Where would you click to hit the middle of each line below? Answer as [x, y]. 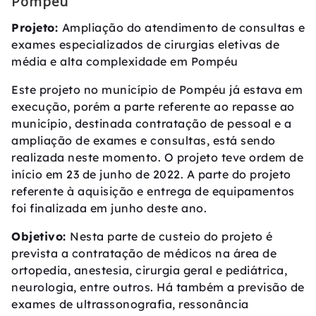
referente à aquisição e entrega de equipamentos [153, 191]
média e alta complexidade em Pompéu [125, 61]
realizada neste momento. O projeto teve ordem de [157, 157]
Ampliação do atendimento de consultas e [183, 27]
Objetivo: [41, 236]
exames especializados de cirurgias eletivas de [145, 44]
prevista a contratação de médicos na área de [144, 253]
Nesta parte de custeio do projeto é [171, 236]
